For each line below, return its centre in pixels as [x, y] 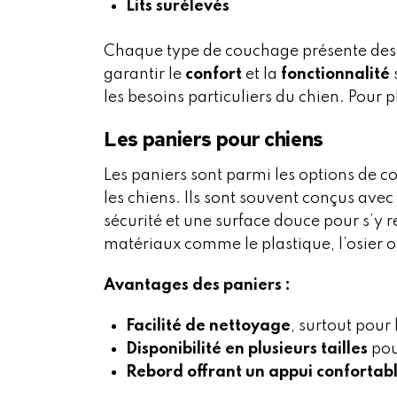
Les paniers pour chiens [214, 140]
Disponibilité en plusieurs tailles [247, 350]
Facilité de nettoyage [208, 327]
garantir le [144, 75]
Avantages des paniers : [197, 286]
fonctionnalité [335, 75]
